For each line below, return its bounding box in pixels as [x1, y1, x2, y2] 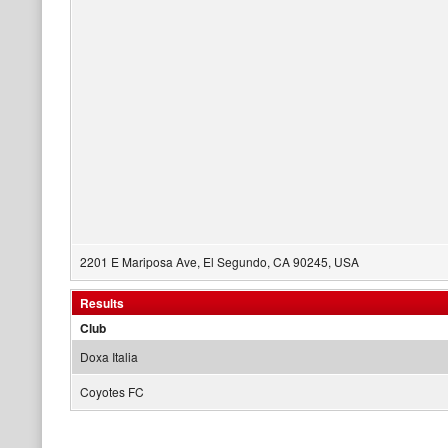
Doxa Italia [80, 348, 138, 365]
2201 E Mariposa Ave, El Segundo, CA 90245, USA [80, 253, 359, 270]
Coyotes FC [80, 383, 144, 400]
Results [80, 294, 124, 312]
